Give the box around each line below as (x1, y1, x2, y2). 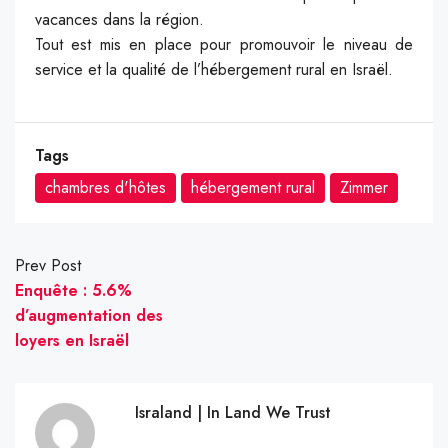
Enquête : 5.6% (15, 278, 132, 302)
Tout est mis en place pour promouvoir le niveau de (35, 32, 413, 56)
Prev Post (15, 253, 81, 277)
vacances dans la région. (35, 7, 204, 31)
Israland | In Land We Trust (135, 400, 331, 424)
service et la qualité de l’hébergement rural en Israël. (35, 57, 393, 81)
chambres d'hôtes (45, 175, 166, 199)
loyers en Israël (15, 328, 129, 352)
